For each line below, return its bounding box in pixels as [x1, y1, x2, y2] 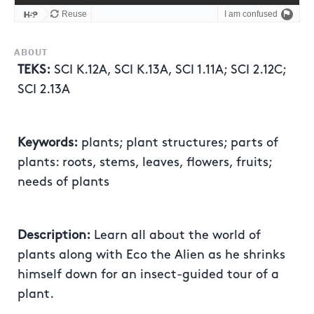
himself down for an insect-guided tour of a [18, 268, 279, 280]
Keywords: [18, 137, 78, 149]
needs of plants [18, 176, 109, 188]
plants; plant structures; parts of [78, 137, 278, 149]
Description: [18, 229, 90, 241]
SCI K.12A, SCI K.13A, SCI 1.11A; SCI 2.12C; [50, 64, 286, 76]
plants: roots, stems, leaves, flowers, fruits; [18, 156, 272, 168]
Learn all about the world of [90, 229, 261, 241]
